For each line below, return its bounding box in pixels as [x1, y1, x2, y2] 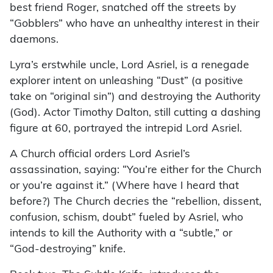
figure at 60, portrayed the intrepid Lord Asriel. [10, 124, 242, 135]
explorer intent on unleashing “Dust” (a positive [10, 76, 243, 87]
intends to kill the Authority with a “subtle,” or [10, 229, 232, 239]
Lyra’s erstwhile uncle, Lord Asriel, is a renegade [10, 60, 249, 71]
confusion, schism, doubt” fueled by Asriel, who [10, 213, 243, 224]
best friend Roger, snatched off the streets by [10, 3, 236, 14]
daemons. [10, 35, 58, 46]
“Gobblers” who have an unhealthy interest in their [10, 19, 259, 30]
